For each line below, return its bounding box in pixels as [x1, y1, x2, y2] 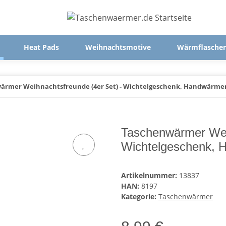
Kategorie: [121, 192, 158, 202]
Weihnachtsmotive [85, 42, 151, 52]
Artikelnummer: [121, 171, 179, 181]
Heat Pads [24, 42, 60, 52]
